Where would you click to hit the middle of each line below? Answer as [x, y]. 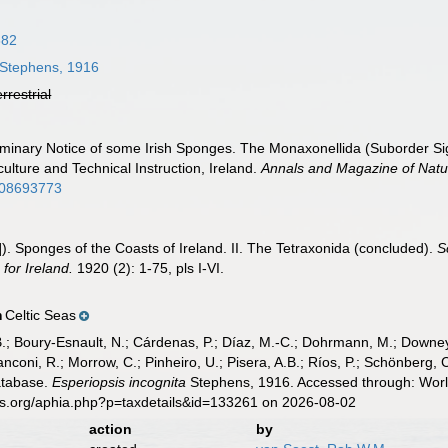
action [110, 429]
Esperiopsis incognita [119, 382]
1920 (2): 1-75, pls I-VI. [149, 268]
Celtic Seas [41, 315]
